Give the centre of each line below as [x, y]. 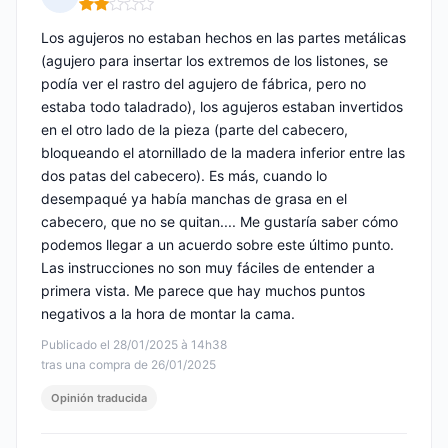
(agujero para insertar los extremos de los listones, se [214, 61]
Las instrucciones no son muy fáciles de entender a [208, 268]
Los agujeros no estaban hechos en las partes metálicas [223, 38]
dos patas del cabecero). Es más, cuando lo [184, 176]
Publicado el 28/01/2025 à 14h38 [134, 345]
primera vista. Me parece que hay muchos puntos [203, 291]
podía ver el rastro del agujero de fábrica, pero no [203, 84]
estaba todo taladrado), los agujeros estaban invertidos [222, 107]
